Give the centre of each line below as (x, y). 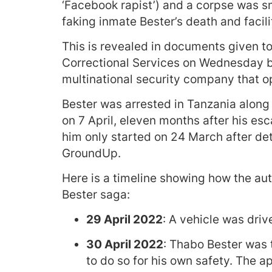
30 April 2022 (125, 244)
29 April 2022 (124, 219)
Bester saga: (96, 195)
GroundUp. (91, 153)
